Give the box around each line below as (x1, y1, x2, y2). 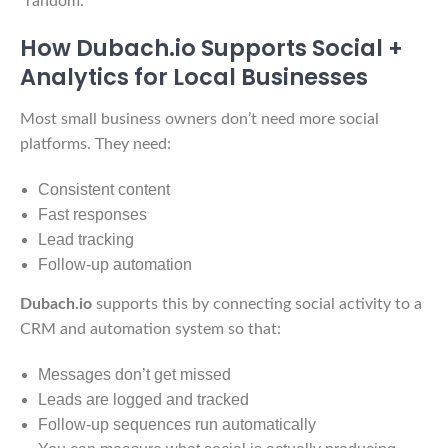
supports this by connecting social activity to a (92, 295, 422, 312)
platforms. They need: (20, 135, 171, 152)
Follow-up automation (38, 255, 192, 273)
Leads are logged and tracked (38, 390, 249, 408)
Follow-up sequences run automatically (38, 415, 316, 433)
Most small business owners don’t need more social (20, 110, 379, 127)
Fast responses (38, 205, 147, 223)
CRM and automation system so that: (20, 320, 281, 337)
